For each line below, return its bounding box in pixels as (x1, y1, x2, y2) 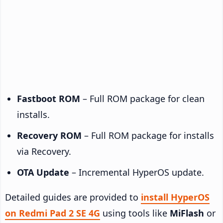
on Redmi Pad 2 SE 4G (5, 207, 100, 219)
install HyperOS (141, 191, 210, 203)
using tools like (100, 207, 170, 219)
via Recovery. (17, 145, 71, 157)
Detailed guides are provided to (5, 191, 141, 203)
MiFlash (170, 207, 204, 219)
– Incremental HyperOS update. (69, 166, 204, 178)
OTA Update (17, 166, 69, 178)
